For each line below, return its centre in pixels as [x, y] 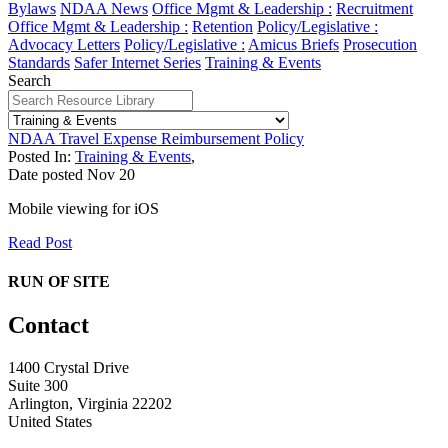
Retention [222, 26]
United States [50, 422]
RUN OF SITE [59, 282]
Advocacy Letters [64, 44]
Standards [39, 62]
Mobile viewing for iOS [83, 208]
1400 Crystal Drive [68, 368]
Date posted [45, 174]
